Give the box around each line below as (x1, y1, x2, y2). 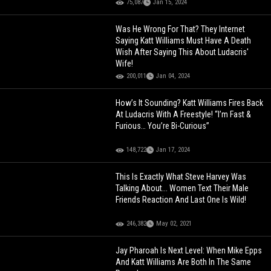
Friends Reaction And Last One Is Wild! (116, 195, 247, 205)
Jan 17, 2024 (156, 146, 191, 154)
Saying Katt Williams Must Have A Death (116, 36, 252, 46)
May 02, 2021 (156, 220, 192, 228)
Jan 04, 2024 (156, 72, 191, 80)
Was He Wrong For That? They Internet (116, 24, 246, 34)
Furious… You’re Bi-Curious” (116, 121, 210, 131)
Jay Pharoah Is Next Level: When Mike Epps (116, 246, 263, 256)
